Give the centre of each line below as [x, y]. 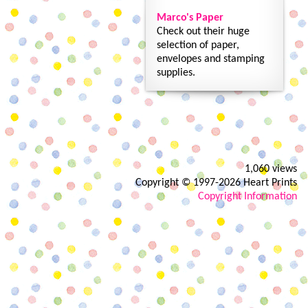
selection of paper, [198, 45]
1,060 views [271, 169]
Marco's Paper [190, 18]
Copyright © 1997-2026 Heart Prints [216, 183]
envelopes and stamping [211, 59]
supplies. [176, 73]
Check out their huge [203, 32]
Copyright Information [247, 197]
